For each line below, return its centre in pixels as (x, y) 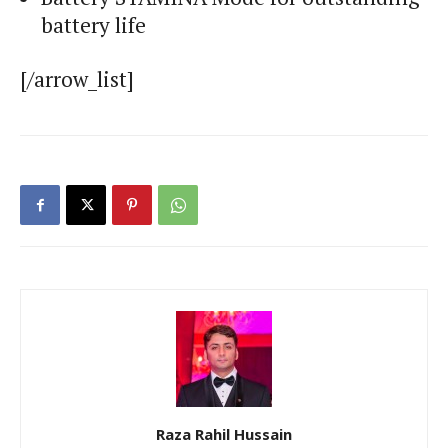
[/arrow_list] (77, 79)
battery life (93, 25)
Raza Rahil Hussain (224, 434)
